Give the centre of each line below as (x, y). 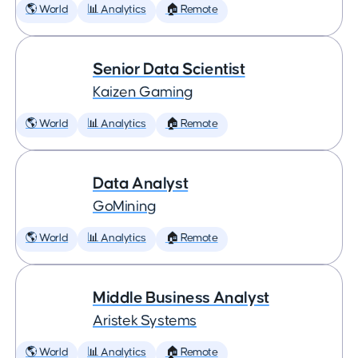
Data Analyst (141, 183)
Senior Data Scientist (169, 69)
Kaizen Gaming (143, 92)
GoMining (125, 207)
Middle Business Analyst (181, 298)
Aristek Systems (145, 321)
